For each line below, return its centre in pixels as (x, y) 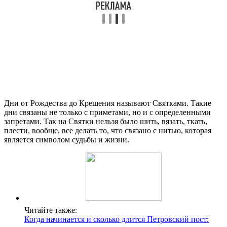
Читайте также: (51, 210)
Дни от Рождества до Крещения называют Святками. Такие (108, 103)
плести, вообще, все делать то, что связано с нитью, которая (108, 130)
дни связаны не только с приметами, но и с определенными (107, 112)
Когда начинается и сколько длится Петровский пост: (117, 219)
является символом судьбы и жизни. (67, 139)
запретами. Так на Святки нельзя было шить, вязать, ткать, (106, 121)
